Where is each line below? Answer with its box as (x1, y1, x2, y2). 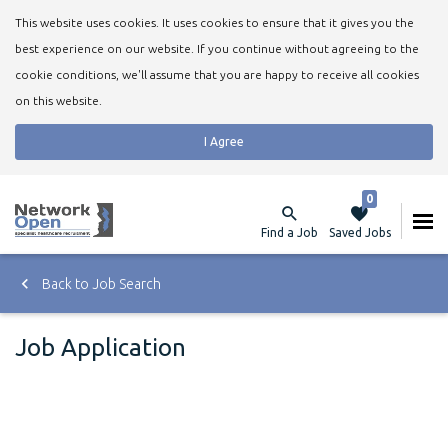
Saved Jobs (329, 226, 391, 239)
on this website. (15, 94, 102, 107)
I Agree (204, 135, 244, 148)
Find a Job (261, 226, 318, 239)
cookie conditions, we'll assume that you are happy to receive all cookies (15, 68, 419, 81)
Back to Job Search (39, 276, 161, 292)
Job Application (15, 334, 186, 361)
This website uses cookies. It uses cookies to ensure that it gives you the (15, 16, 414, 29)
